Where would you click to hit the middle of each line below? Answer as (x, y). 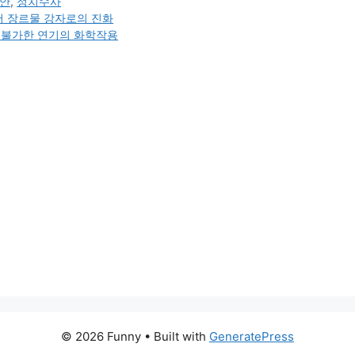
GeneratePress (252, 337)
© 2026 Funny (101, 337)
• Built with (175, 337)
